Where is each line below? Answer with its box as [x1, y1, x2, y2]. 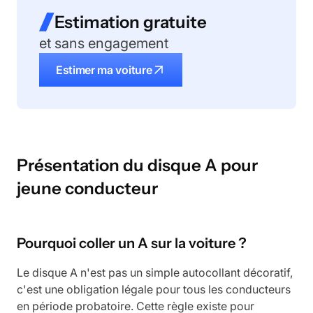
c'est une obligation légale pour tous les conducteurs [17, 282, 291, 296]
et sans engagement [39, 34, 168, 52]
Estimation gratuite [54, 11, 207, 32]
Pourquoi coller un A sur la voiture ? [17, 234, 247, 252]
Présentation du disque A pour [17, 154, 258, 175]
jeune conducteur [17, 177, 158, 198]
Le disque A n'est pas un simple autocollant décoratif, [17, 265, 293, 279]
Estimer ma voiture [56, 62, 152, 77]
